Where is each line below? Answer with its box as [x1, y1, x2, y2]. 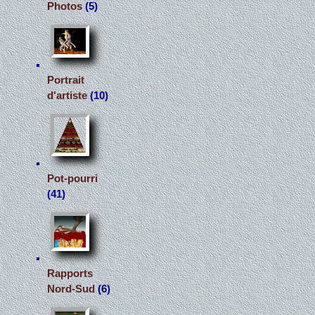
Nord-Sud [47, 283, 96, 295]
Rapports [47, 267, 94, 279]
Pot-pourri [47, 172, 98, 184]
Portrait [47, 74, 85, 86]
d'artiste [47, 89, 88, 101]
